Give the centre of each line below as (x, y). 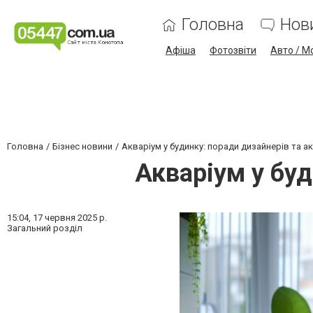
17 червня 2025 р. (70, 218)
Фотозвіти (233, 50)
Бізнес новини (82, 146)
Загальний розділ (45, 228)
